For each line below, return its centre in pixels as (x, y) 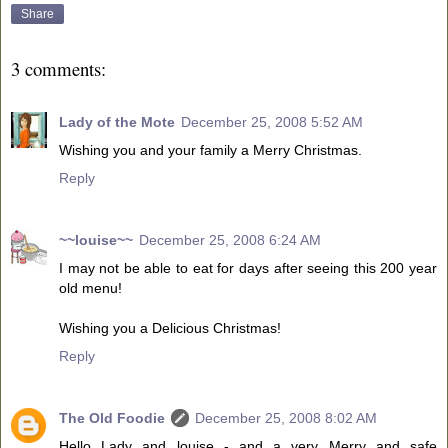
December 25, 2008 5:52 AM (272, 121)
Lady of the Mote (117, 121)
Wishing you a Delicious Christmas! (170, 327)
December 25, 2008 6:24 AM (230, 239)
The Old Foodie (112, 417)
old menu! (90, 287)
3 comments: (58, 69)
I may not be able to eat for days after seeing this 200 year (248, 267)
